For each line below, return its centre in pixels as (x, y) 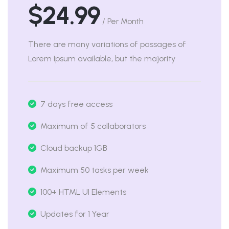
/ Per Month (123, 21)
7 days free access (75, 104)
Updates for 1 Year (74, 214)
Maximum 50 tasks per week (94, 170)
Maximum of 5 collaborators (92, 126)
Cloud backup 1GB (73, 148)
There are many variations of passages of (107, 44)
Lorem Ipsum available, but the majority (102, 59)
